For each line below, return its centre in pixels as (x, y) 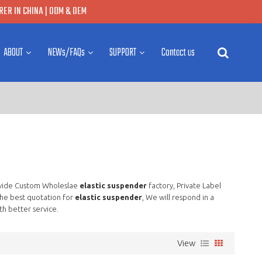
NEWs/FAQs (66, 53)
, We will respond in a (178, 197)
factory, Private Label (184, 185)
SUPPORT (123, 53)
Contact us (178, 53)
